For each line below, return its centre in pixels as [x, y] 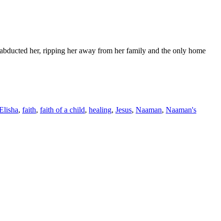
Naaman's [181, 110]
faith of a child [62, 110]
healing [100, 110]
